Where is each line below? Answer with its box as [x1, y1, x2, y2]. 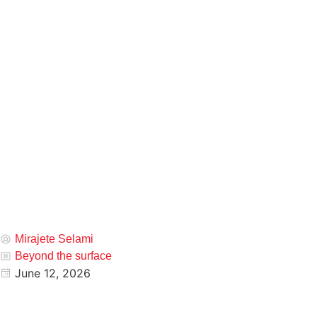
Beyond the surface [15, 250, 112, 262]
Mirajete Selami [15, 233, 93, 245]
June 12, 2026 [15, 266, 91, 280]
